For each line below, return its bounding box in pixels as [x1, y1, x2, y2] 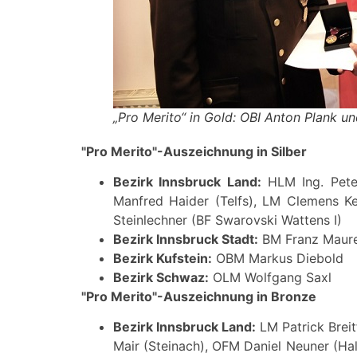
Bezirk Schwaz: [113, 269, 209, 285]
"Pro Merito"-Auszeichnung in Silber [81, 143, 307, 159]
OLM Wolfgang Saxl [209, 269, 331, 285]
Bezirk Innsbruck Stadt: [113, 230, 258, 247]
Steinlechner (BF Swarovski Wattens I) [113, 211, 342, 228]
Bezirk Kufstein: [113, 249, 212, 266]
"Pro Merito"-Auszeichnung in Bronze [81, 288, 316, 304]
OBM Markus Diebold [212, 249, 343, 266]
